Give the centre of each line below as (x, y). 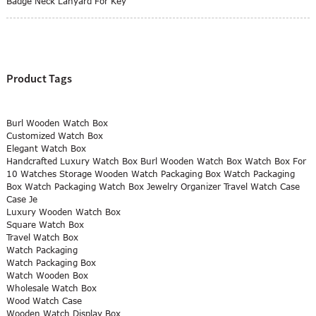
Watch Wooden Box (47, 275)
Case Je (22, 199)
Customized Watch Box (54, 136)
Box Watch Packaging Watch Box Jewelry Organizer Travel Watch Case (153, 187)
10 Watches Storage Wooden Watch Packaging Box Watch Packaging (150, 174)
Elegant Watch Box (46, 148)
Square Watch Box (45, 225)
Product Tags (39, 78)
